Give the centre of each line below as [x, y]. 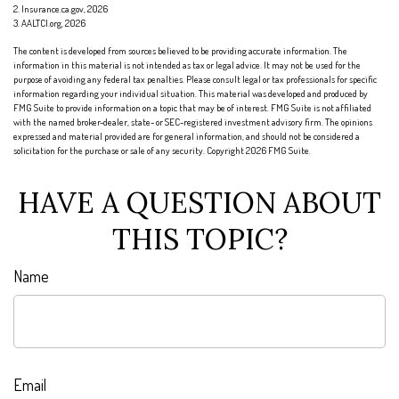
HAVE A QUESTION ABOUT [199, 203]
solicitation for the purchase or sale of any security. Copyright [130, 151]
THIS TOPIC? [199, 239]
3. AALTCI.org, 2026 [49, 23]
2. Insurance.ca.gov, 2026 [61, 9]
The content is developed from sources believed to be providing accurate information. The [180, 51]
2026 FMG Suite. [278, 151]
